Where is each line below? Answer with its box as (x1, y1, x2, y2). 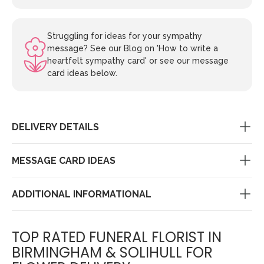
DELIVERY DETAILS (12, 121, 99, 133)
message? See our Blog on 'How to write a (47, 44, 218, 54)
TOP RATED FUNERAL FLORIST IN (12, 227, 222, 247)
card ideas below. (47, 68, 117, 78)
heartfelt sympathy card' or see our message (47, 56, 229, 66)
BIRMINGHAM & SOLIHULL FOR (12, 243, 213, 263)
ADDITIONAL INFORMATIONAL (12, 188, 151, 200)
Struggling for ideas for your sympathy (47, 31, 202, 41)
